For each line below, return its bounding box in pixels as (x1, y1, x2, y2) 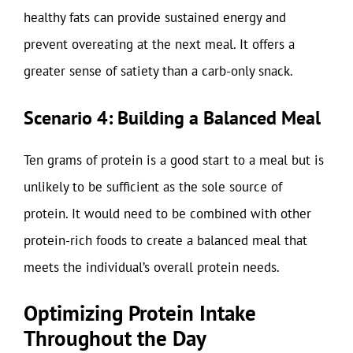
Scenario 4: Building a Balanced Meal (24, 105, 321, 130)
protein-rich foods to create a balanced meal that (24, 231, 307, 249)
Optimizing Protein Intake (24, 299, 256, 326)
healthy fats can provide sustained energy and (24, 9, 286, 26)
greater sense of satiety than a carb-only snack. (24, 62, 293, 80)
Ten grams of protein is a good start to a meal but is (24, 150, 324, 169)
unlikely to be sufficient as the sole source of (24, 177, 282, 195)
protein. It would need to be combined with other (24, 204, 311, 222)
